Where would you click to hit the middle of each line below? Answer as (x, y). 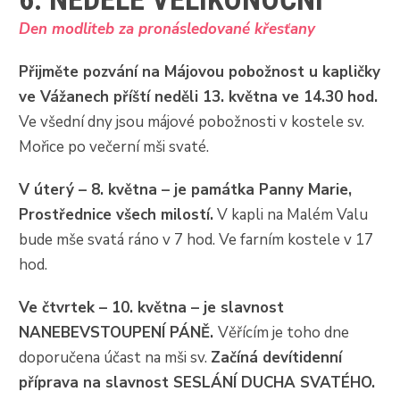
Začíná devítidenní (277, 357)
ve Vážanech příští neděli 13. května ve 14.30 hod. (199, 96)
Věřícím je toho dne (284, 332)
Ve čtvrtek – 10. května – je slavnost (152, 307)
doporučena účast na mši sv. (115, 357)
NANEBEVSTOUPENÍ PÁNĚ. (119, 332)
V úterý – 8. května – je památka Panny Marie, (186, 189)
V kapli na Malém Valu (291, 214)
